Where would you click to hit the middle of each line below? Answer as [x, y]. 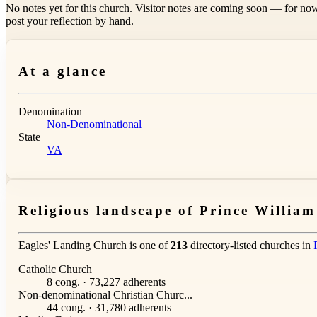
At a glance [63, 71]
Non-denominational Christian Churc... [105, 295]
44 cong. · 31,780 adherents [109, 308]
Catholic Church [55, 270]
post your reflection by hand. [70, 21]
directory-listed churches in [250, 246]
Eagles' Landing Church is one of [94, 246]
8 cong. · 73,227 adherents [106, 282]
